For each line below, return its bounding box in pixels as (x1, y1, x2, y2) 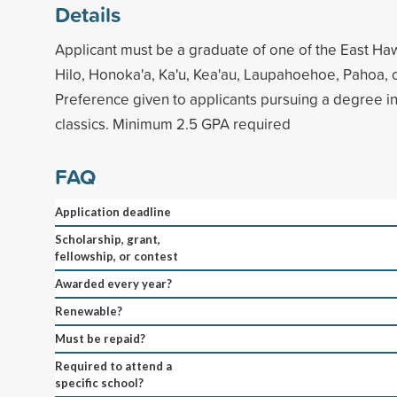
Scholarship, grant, (55, 231, 160, 246)
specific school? (55, 375, 144, 390)
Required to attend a (55, 358, 172, 373)
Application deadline (55, 204, 171, 219)
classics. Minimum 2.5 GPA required (55, 113, 291, 134)
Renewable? (55, 303, 122, 318)
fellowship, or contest (55, 248, 178, 263)
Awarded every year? (55, 276, 172, 291)
